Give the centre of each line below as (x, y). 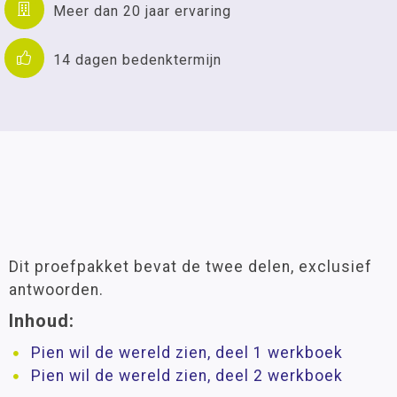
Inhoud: (42, 321)
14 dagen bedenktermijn (137, 59)
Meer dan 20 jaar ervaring (142, 11)
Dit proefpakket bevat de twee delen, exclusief (191, 267)
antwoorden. (56, 290)
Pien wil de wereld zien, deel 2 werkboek (187, 376)
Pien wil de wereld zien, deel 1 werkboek (187, 353)
